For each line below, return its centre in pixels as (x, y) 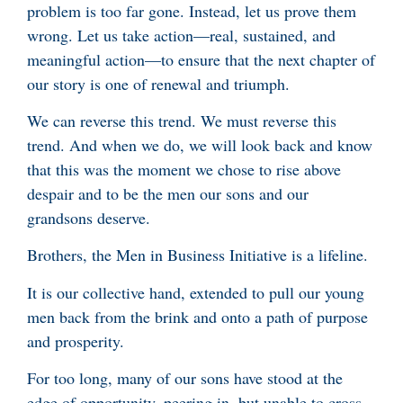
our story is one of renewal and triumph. (158, 83)
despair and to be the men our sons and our (168, 194)
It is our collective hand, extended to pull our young (196, 292)
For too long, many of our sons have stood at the (185, 378)
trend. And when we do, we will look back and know (200, 145)
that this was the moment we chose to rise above (184, 170)
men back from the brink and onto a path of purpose (197, 316)
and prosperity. (76, 340)
